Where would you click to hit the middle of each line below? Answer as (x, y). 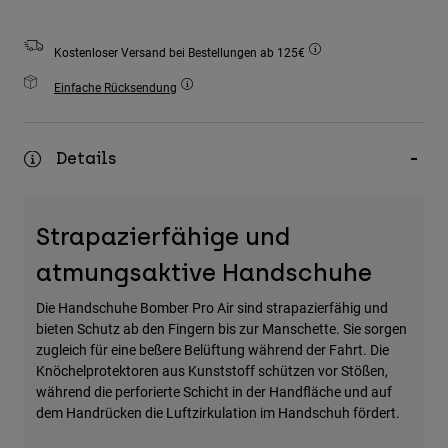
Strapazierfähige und (163, 237)
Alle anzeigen (68, 152)
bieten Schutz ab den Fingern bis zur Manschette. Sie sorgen (221, 329)
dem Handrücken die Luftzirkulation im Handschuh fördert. (218, 413)
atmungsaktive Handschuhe (204, 273)
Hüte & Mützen (70, 121)
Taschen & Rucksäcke (94, 90)
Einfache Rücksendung (115, 87)
